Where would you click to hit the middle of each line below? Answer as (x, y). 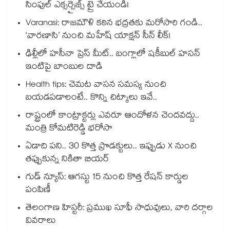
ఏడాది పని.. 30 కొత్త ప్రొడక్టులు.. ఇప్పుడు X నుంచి (111, 147)
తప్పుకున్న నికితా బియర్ (68, 160)
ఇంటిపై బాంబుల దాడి (64, 68)
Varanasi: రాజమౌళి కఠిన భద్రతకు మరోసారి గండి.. (114, 24)
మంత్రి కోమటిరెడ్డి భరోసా (69, 129)
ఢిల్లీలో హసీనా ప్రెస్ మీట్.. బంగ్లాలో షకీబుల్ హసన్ (113, 55)
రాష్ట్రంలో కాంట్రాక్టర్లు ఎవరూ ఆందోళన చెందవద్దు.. (112, 117)
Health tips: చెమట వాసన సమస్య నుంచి (96, 86)
